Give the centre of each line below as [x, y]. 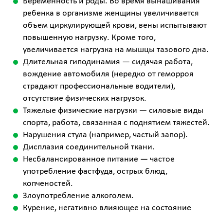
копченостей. [48, 184]
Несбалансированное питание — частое [99, 159]
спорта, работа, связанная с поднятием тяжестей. [116, 123]
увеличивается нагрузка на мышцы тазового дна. [116, 50]
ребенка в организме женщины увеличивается [111, 13]
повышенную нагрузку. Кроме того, [89, 38]
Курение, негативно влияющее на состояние [107, 208]
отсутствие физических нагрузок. [85, 99]
